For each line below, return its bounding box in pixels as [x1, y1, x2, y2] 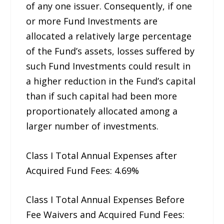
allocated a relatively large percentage [26, 29, 192, 42]
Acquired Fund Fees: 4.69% [26, 164, 139, 176]
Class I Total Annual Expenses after [26, 149, 177, 161]
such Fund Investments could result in [26, 59, 191, 72]
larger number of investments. [26, 119, 159, 132]
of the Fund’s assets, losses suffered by [26, 44, 195, 57]
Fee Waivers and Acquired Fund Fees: [26, 208, 185, 221]
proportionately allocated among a [26, 104, 178, 117]
